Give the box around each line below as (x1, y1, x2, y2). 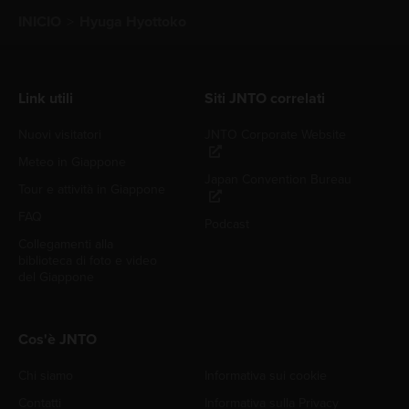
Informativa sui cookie (204, 367, 327, 383)
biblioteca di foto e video (18, 252, 157, 268)
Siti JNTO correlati (204, 89, 325, 108)
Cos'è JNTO (18, 330, 97, 349)
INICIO (18, 12, 61, 31)
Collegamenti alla (18, 236, 113, 252)
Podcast (204, 215, 249, 232)
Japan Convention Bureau (204, 171, 351, 187)
